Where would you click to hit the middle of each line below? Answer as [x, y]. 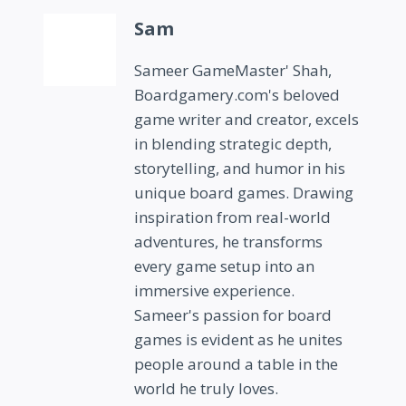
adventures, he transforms [228, 241]
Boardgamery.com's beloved [237, 94]
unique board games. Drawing [244, 192]
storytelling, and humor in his [240, 168]
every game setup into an [224, 266]
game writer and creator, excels [246, 119]
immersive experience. [214, 290]
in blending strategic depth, [233, 143]
